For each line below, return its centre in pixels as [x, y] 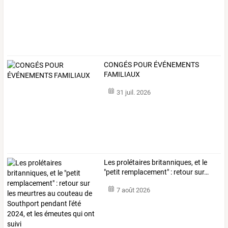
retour [183, 172]
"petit [112, 172]
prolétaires [133, 162]
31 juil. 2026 [133, 93]
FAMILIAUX [122, 74]
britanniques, [172, 162]
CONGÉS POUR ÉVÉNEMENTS [152, 64]
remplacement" [145, 172]
